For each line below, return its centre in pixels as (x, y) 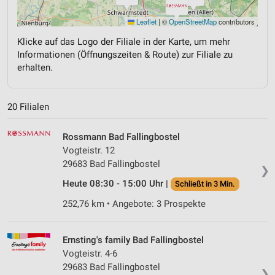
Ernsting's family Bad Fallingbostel (133, 240)
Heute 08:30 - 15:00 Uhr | (117, 184)
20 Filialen (28, 107)
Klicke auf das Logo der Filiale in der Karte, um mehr (124, 41)
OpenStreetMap (193, 21)
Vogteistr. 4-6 (90, 254)
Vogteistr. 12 (89, 151)
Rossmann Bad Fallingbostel (121, 137)
